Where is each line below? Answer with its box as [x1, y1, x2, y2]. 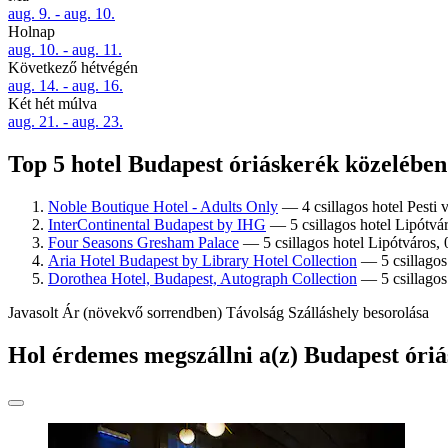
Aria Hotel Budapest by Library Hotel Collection [48, 252, 357, 270]
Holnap [8, 23, 55, 41]
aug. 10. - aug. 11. [8, 41, 122, 59]
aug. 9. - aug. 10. [8, 5, 115, 23]
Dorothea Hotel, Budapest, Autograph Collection [48, 270, 357, 288]
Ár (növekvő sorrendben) [62, 304, 222, 322]
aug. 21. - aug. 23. [8, 113, 123, 131]
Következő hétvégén [8, 59, 138, 77]
